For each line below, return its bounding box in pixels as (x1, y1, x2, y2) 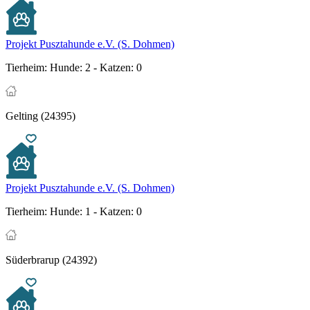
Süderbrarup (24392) (6, 254, 97, 266)
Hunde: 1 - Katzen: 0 (47, 206, 142, 218)
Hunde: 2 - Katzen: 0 (47, 62, 142, 74)
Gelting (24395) (6, 110, 75, 122)
